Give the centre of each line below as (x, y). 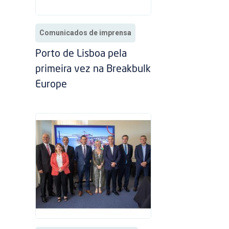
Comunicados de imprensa (86, 33)
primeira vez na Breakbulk (93, 70)
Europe (54, 85)
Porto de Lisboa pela (81, 54)
